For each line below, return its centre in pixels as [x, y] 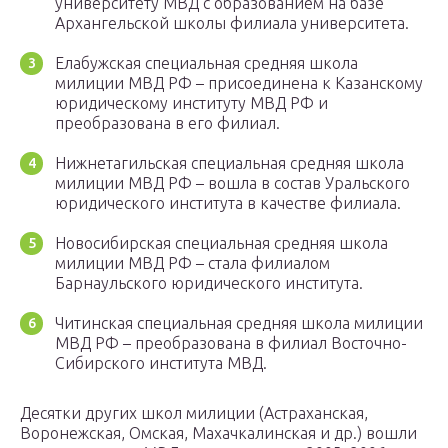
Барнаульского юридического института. [209, 283]
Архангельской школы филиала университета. [232, 23]
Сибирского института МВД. [161, 363]
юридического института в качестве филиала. [228, 203]
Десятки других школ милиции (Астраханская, [194, 413]
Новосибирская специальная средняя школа [221, 243]
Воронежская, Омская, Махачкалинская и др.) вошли [218, 433]
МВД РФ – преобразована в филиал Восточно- [231, 343]
